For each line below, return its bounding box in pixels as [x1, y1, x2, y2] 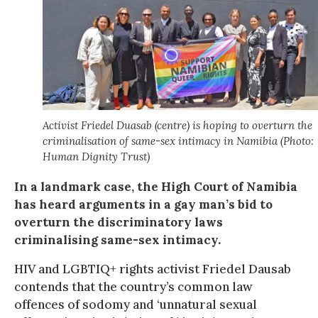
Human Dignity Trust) [43, 149, 150, 163]
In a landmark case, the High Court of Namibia [14, 178, 297, 194]
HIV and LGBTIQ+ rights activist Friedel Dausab [14, 261, 291, 277]
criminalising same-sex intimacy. [14, 231, 221, 248]
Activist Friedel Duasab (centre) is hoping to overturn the [43, 118, 312, 132]
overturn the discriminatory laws [14, 214, 223, 230]
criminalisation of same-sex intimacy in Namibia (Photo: [43, 133, 314, 148]
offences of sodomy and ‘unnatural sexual [14, 296, 257, 312]
